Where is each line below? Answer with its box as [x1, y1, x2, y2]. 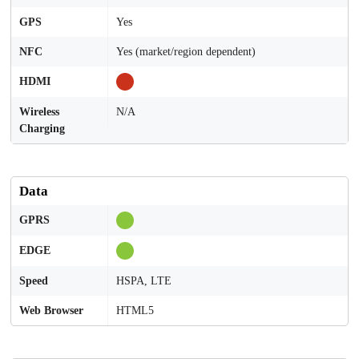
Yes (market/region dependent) [116, 46, 256, 58]
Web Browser [19, 305, 83, 317]
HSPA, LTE [116, 275, 171, 287]
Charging [19, 123, 65, 135]
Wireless [19, 106, 59, 118]
